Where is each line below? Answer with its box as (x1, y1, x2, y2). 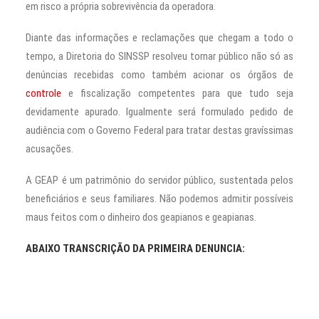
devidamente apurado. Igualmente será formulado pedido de (26, 105, 293, 118)
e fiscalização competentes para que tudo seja (61, 86, 293, 100)
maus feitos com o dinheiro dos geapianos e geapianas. (26, 210, 256, 224)
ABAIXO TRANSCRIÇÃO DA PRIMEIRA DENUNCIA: (26, 241, 245, 255)
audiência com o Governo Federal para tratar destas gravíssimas (26, 123, 293, 137)
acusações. (26, 142, 73, 155)
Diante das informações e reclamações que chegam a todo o (26, 31, 293, 44)
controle (26, 86, 61, 100)
